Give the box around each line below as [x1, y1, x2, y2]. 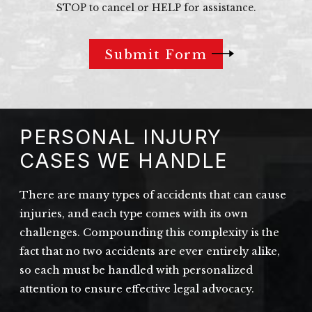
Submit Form [104, 46, 208, 63]
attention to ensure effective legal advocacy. [19, 282, 255, 295]
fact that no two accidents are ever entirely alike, [19, 244, 281, 258]
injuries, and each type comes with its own [19, 207, 249, 220]
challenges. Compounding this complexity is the [19, 226, 280, 239]
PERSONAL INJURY [19, 125, 222, 150]
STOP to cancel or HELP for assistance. [56, 2, 256, 15]
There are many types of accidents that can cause [19, 188, 287, 201]
